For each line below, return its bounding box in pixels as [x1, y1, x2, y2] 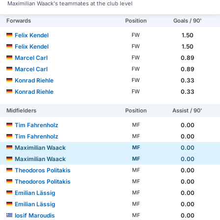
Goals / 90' [173, 17, 202, 24]
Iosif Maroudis [15, 211, 55, 219]
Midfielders [6, 107, 37, 114]
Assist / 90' [172, 107, 203, 114]
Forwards [6, 17, 31, 24]
